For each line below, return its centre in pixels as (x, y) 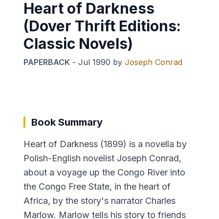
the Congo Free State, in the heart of (97, 186)
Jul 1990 (94, 62)
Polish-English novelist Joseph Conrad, (102, 158)
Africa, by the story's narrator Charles (99, 200)
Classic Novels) (78, 43)
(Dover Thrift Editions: (102, 26)
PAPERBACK (47, 62)
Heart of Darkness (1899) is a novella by (105, 144)
